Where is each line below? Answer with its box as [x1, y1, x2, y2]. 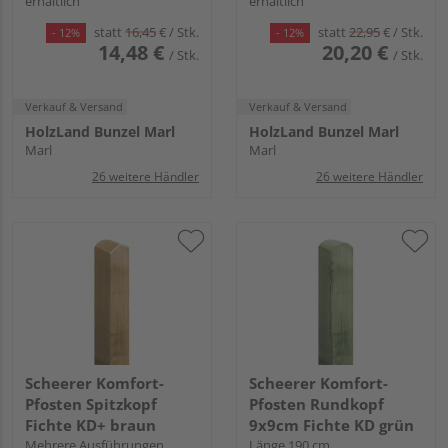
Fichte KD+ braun [25, 415, 156, 436]
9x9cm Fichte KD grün [249, 415, 414, 436]
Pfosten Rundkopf [249, 394, 384, 415]
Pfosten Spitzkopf [25, 394, 157, 415]
